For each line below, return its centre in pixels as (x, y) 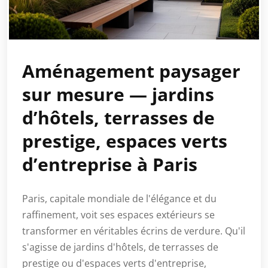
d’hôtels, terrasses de (118, 117)
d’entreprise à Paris (110, 164)
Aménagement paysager (131, 71)
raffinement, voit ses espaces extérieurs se (118, 214)
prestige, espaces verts (125, 141)
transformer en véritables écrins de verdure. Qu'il (134, 231)
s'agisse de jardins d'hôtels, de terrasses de (120, 247)
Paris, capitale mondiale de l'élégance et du (119, 198)
